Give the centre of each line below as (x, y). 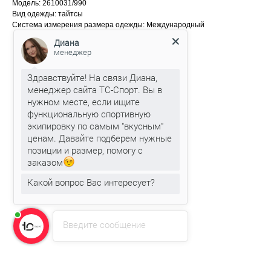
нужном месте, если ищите (84, 102)
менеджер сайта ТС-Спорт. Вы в (95, 90)
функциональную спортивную (89, 114)
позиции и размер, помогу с (85, 150)
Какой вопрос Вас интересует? (91, 182)
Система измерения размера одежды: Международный (108, 25)
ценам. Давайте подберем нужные (100, 138)
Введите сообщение (105, 225)
